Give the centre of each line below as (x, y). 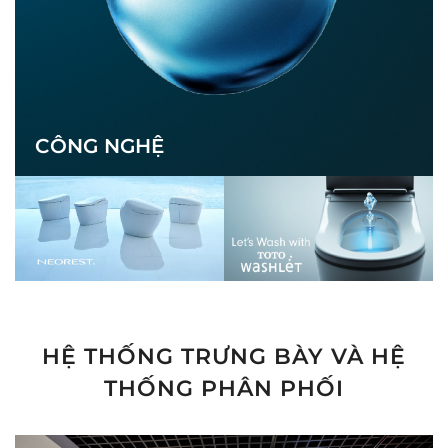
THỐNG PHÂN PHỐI (224, 389)
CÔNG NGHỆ (99, 146)
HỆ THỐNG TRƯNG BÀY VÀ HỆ (224, 357)
